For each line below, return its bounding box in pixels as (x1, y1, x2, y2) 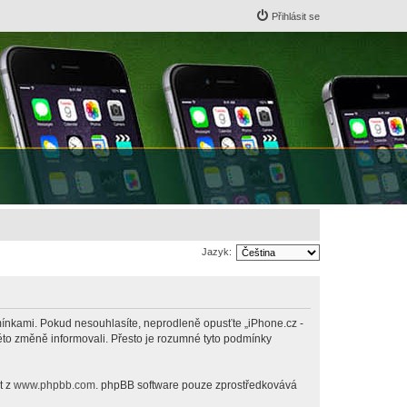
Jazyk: (202, 245, 232, 257)
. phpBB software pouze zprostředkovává (95, 378, 297, 392)
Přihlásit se (272, 11, 320, 22)
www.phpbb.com (14, 378, 95, 392)
